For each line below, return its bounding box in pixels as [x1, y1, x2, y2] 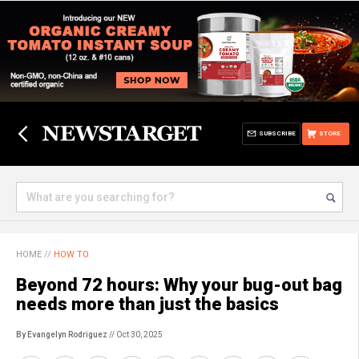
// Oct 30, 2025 [107, 330, 163, 339]
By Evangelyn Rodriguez [16, 330, 107, 339]
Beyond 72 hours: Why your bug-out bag [16, 275, 342, 295]
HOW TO [54, 249, 89, 260]
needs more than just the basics [16, 294, 279, 314]
